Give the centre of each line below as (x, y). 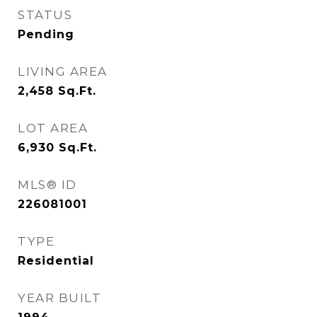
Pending (46, 34)
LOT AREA (53, 128)
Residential (56, 261)
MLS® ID (47, 185)
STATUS (45, 15)
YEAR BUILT (59, 298)
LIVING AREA (63, 71)
